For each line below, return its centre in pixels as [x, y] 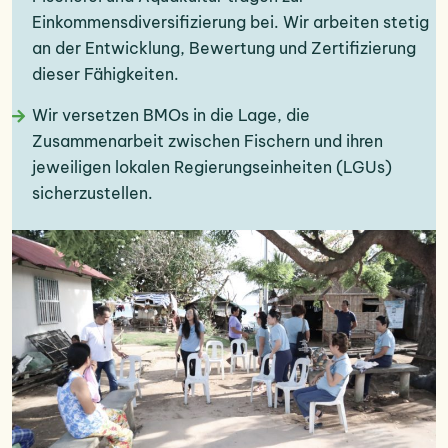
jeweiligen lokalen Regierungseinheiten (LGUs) [212, 167]
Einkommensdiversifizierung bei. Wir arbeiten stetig [230, 22]
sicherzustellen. [92, 193]
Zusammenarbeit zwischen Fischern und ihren [207, 141]
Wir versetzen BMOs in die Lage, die [171, 115]
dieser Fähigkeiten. [105, 74]
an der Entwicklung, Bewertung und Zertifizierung [224, 48]
